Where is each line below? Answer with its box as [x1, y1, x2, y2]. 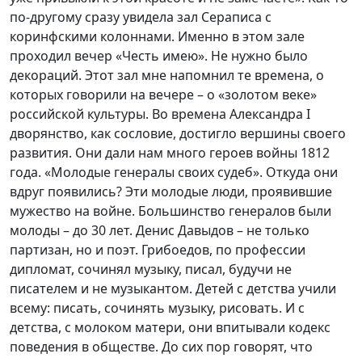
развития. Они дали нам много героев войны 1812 [10, 144, 330, 162]
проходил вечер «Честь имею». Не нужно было [10, 47, 308, 65]
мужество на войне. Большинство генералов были [10, 202, 331, 221]
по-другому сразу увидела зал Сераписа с [10, 8, 271, 27]
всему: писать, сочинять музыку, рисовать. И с [10, 299, 305, 318]
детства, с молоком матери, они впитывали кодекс [10, 318, 330, 337]
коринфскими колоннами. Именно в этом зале [10, 27, 305, 46]
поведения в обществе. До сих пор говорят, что [10, 338, 313, 356]
